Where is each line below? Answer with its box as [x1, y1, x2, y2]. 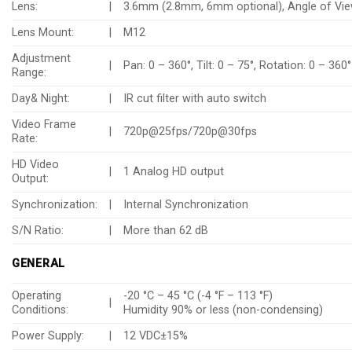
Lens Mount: [12, 26, 74, 40]
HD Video [12, 158, 59, 172]
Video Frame [12, 118, 76, 132]
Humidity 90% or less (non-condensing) [123, 303, 324, 317]
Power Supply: [12, 329, 84, 343]
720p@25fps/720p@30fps [123, 125, 258, 139]
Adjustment [12, 52, 71, 66]
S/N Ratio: [12, 224, 64, 238]
